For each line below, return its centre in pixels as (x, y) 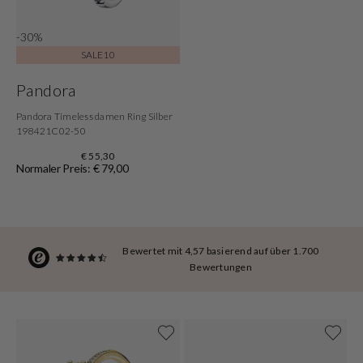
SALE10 (98, 54)
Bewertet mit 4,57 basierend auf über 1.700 (221, 250)
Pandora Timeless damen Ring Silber (95, 116)
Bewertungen (221, 267)
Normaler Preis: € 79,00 (73, 168)
